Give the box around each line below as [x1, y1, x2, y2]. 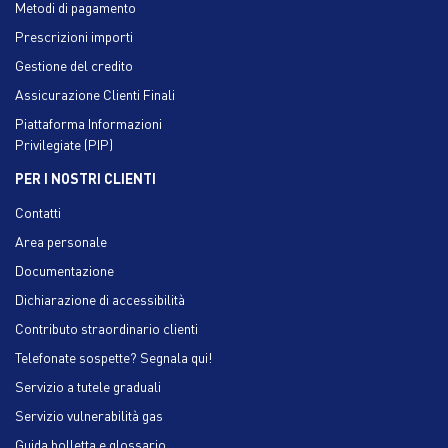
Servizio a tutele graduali [15, 376, 161, 395]
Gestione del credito [15, 55, 133, 74]
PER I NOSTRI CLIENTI [15, 168, 156, 187]
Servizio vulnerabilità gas [15, 405, 163, 424]
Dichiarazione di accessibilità [15, 289, 185, 308]
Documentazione [15, 260, 114, 279]
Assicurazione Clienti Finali [15, 84, 175, 103]
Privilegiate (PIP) [15, 134, 113, 153]
